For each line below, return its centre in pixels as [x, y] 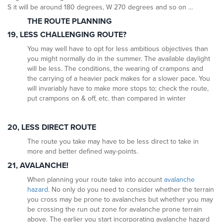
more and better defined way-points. [83, 152]
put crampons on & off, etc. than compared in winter [107, 99]
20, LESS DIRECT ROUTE [52, 128]
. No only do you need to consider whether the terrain [131, 190]
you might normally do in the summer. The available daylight [119, 59]
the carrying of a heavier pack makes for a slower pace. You [119, 79]
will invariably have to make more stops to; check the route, [118, 89]
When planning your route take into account [96, 180]
